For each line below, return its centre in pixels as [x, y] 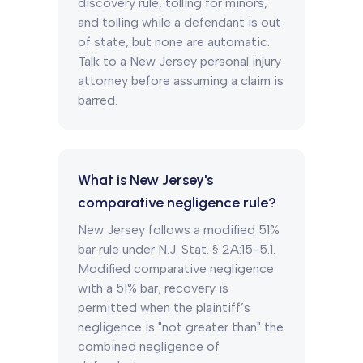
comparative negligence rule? [177, 203]
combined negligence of [149, 346]
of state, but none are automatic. [174, 42]
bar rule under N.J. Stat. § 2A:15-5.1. [177, 249]
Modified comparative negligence [176, 269]
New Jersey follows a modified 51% [179, 230]
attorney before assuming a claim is [181, 81]
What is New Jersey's [145, 180]
